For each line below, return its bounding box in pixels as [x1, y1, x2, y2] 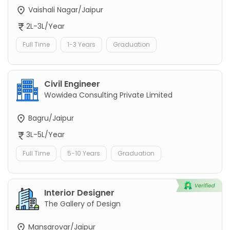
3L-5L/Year [26, 129, 65, 140]
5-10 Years [67, 148, 100, 158]
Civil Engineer [44, 78, 100, 90]
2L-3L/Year [26, 21, 65, 32]
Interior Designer [44, 186, 114, 199]
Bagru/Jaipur [26, 113, 74, 124]
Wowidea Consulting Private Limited [44, 90, 172, 101]
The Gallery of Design [44, 198, 121, 209]
